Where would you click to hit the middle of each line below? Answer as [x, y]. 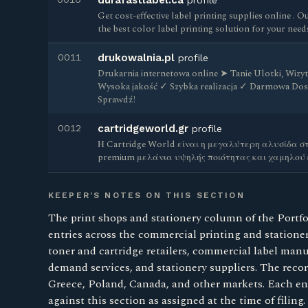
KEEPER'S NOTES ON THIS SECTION [146, 195]
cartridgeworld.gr [143, 129]
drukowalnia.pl [136, 58]
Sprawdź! [117, 100]
